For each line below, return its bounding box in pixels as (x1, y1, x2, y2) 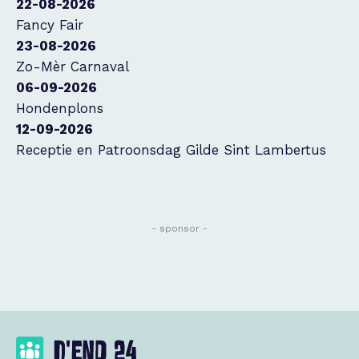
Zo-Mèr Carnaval (16, 58, 129, 75)
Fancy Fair (16, 17, 83, 33)
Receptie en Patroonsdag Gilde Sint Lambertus (16, 142, 326, 158)
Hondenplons (16, 100, 103, 116)
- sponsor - (151, 223, 208, 234)
